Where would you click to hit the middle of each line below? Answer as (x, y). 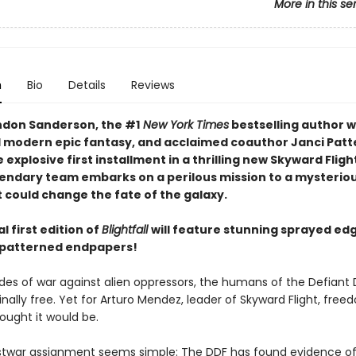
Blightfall (126, 230)
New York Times (184, 125)
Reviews (153, 85)
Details (87, 85)
